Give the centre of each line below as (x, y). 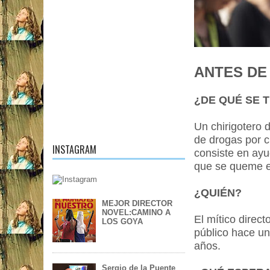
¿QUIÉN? (218, 193)
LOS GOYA (123, 222)
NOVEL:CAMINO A (137, 213)
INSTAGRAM (74, 149)
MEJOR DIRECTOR (137, 204)
